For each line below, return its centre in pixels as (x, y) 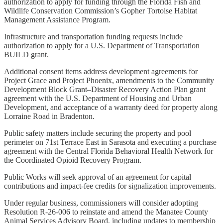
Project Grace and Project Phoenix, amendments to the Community (109, 80)
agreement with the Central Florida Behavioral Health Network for (109, 151)
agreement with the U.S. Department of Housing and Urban (98, 98)
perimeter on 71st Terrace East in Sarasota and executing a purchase (110, 142)
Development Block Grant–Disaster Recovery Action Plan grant (105, 89)
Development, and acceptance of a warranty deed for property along (111, 107)
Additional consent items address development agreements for (101, 71)
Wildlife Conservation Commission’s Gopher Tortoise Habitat (101, 10)
